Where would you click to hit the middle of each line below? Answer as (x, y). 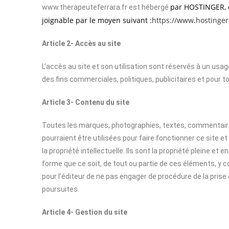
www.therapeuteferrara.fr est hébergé (106, 7)
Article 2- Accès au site (81, 43)
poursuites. (61, 189)
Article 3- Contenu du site (86, 102)
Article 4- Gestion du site (85, 212)
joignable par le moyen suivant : (97, 20)
